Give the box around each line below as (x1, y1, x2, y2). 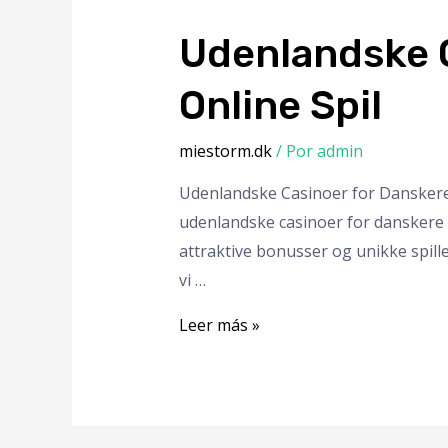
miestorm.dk (178, 140, 272, 163)
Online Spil (178, 82, 382, 130)
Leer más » (178, 314, 260, 337)
